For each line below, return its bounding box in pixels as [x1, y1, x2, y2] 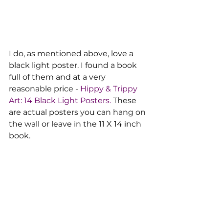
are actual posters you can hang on [9, 108, 148, 117]
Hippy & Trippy [78, 84, 139, 94]
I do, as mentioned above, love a [9, 49, 135, 59]
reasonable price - [9, 84, 78, 94]
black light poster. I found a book [9, 61, 139, 70]
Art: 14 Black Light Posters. [9, 96, 111, 106]
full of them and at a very [9, 72, 108, 82]
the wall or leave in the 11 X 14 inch [9, 119, 143, 129]
